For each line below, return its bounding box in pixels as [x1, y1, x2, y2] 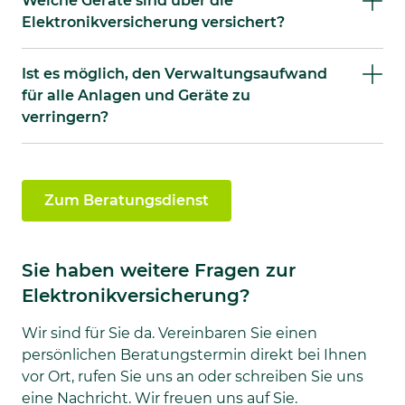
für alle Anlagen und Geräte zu [22, 87, 250, 105]
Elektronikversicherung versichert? [22, 14, 285, 32]
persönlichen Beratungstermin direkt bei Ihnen [22, 346, 367, 364]
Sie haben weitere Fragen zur [22, 259, 296, 282]
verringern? [22, 108, 108, 127]
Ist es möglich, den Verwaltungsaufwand [22, 65, 327, 83]
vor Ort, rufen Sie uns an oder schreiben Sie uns [22, 368, 363, 386]
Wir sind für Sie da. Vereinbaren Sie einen [22, 325, 317, 343]
